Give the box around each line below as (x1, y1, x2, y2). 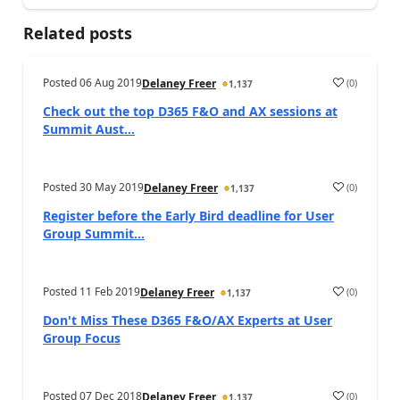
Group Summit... (43, 225, 145, 242)
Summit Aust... (43, 121, 135, 137)
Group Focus (43, 329, 121, 346)
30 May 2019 (79, 179, 144, 195)
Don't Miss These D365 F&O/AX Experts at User (43, 312, 332, 329)
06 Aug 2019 (79, 75, 142, 90)
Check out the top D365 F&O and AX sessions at (43, 103, 337, 120)
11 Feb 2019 (79, 284, 140, 299)
